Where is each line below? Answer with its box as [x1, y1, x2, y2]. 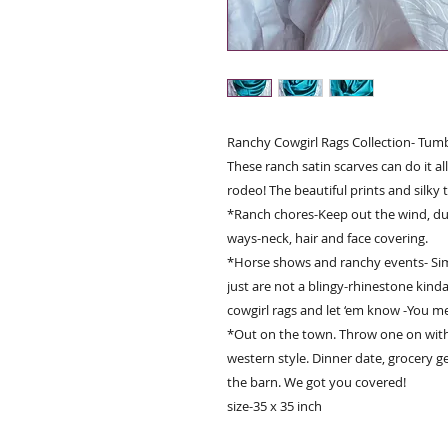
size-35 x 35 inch [227, 397, 322, 416]
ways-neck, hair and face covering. [227, 229, 428, 248]
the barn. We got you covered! [227, 373, 406, 392]
